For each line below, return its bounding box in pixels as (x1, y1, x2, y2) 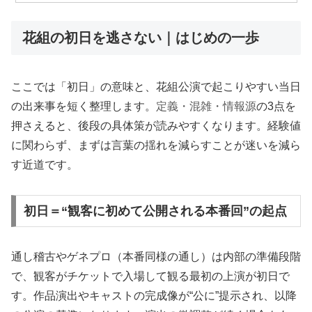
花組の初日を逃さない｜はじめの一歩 (22, 30, 259, 45)
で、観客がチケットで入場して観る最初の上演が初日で (11, 270, 290, 282)
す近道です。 (11, 159, 78, 171)
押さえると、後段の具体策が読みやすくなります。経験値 (11, 120, 301, 132)
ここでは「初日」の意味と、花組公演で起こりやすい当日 (11, 81, 301, 93)
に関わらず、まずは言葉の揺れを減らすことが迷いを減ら (11, 139, 301, 152)
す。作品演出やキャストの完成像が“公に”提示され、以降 (11, 289, 297, 302)
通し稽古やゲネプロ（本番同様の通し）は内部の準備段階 (11, 250, 301, 263)
